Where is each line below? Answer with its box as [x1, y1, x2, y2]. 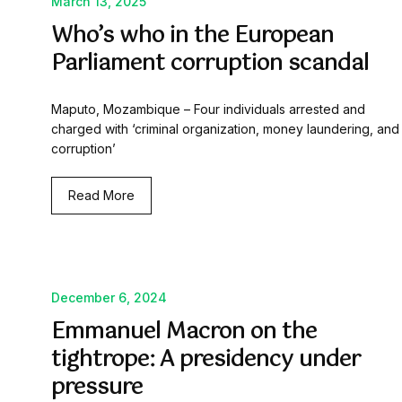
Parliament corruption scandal [51, 46, 369, 83]
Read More [68, 188, 135, 204]
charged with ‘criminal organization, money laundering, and [51, 121, 399, 137]
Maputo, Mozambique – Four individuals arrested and [51, 101, 365, 118]
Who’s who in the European [51, 18, 334, 55]
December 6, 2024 [51, 290, 167, 306]
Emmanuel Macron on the [51, 314, 317, 351]
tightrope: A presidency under [51, 342, 361, 379]
